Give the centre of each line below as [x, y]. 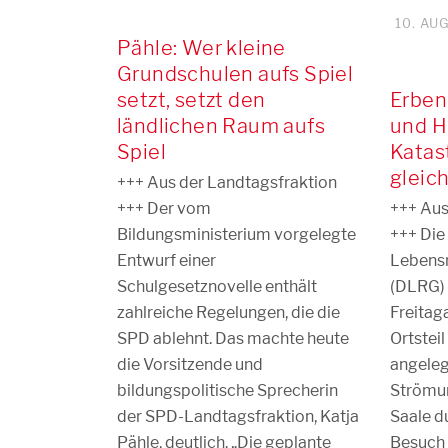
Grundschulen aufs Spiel [235, 74]
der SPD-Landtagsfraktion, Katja [238, 416]
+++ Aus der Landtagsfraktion [227, 182]
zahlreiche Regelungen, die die [228, 312]
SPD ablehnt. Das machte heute [233, 338]
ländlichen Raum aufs [221, 126]
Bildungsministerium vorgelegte [236, 234]
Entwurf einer [166, 260]
